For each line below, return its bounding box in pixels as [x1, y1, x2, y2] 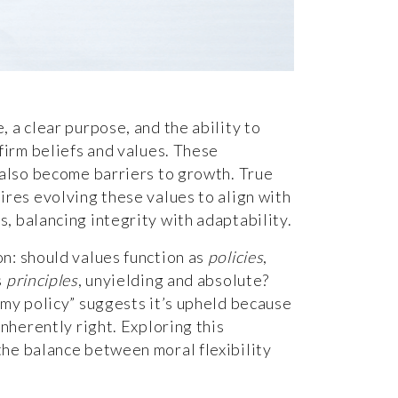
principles [5, 269, 78, 290]
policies [207, 246, 264, 267]
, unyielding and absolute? [77, 269, 270, 290]
